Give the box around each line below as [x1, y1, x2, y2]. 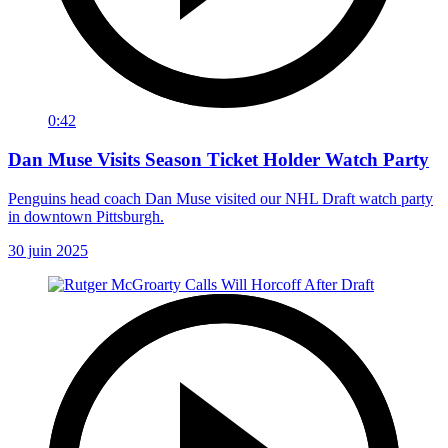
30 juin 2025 [8, 241, 88, 259]
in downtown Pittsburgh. [8, 207, 164, 225]
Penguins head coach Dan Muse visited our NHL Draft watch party [8, 189, 433, 207]
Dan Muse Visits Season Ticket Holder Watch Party [8, 149, 429, 171]
